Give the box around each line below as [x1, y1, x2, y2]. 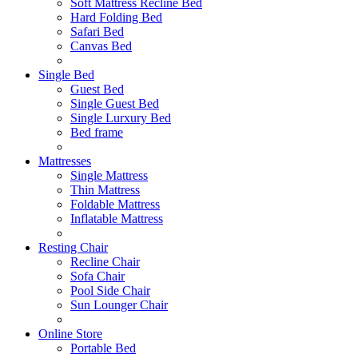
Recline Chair [70, 255, 140, 268]
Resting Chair [38, 241, 108, 254]
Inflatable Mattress [70, 212, 163, 225]
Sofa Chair [70, 269, 125, 283]
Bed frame [70, 125, 123, 139]
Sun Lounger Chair [70, 298, 168, 312]
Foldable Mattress [70, 197, 160, 211]
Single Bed [38, 68, 94, 82]
